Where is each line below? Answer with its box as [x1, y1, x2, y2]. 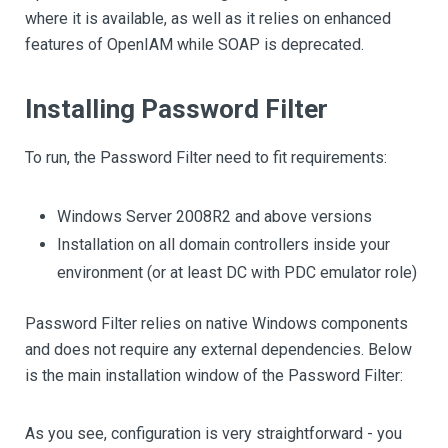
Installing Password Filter [25, 94, 328, 124]
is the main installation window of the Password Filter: [25, 366, 403, 385]
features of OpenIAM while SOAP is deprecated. [25, 35, 364, 54]
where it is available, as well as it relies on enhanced [25, 9, 391, 28]
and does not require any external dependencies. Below [25, 340, 412, 359]
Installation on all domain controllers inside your [57, 235, 390, 254]
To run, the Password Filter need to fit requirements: [25, 148, 387, 167]
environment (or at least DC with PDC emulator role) [57, 263, 417, 282]
